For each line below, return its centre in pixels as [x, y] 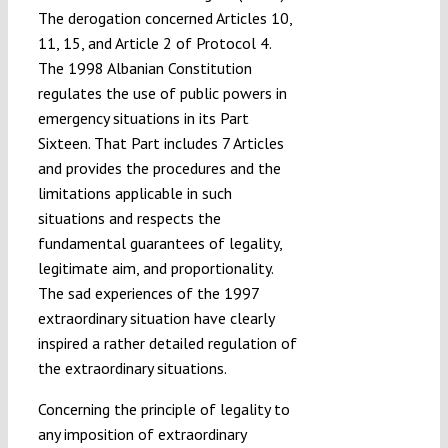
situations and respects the [129, 217]
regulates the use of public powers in [162, 92]
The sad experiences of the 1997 [148, 292]
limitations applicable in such [134, 192]
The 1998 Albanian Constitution [144, 67]
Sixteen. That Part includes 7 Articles [160, 142]
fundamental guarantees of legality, [159, 242]
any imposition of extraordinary [141, 433]
